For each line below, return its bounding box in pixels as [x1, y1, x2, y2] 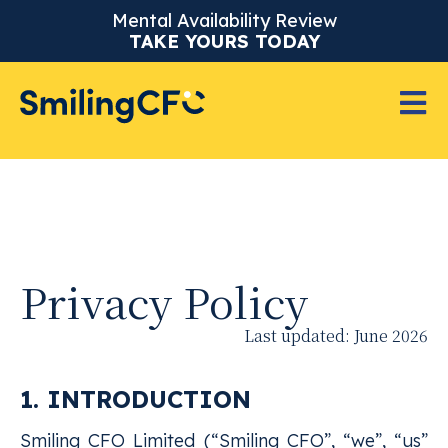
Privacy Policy [20, 271, 308, 331]
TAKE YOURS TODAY [128, 30, 320, 53]
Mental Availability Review [111, 9, 337, 32]
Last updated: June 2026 [244, 324, 428, 347]
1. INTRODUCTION [20, 384, 251, 414]
